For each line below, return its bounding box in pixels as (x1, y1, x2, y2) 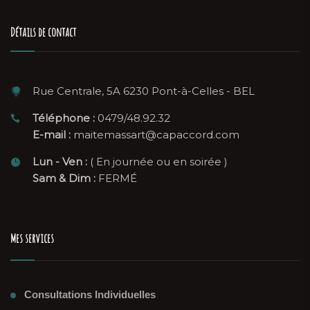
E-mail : (33, 127, 71, 141)
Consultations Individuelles (24, 288, 156, 300)
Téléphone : (33, 111, 95, 125)
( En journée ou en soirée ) (87, 154, 228, 168)
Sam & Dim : (33, 171, 95, 185)
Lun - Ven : (33, 154, 87, 168)
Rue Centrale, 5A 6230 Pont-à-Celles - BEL (33, 84, 255, 98)
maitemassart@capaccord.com (71, 127, 239, 141)
